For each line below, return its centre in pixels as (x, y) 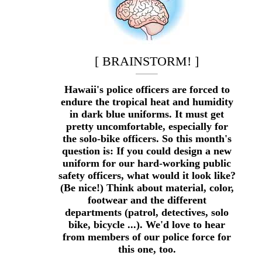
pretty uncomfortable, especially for (147, 126)
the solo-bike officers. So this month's (147, 138)
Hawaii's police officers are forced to (147, 89)
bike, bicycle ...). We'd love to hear (147, 224)
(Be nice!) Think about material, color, (147, 187)
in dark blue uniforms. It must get (147, 114)
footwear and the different (147, 200)
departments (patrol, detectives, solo (147, 212)
